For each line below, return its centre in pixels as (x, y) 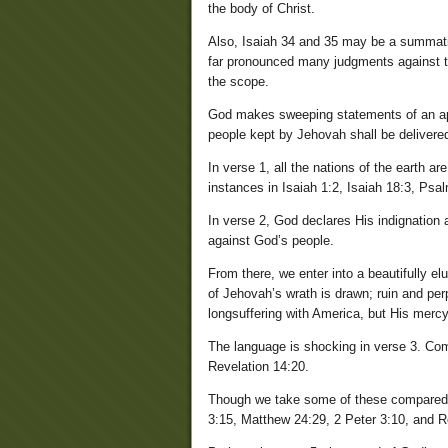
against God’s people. (271, 241)
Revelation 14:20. (258, 367)
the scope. (238, 82)
